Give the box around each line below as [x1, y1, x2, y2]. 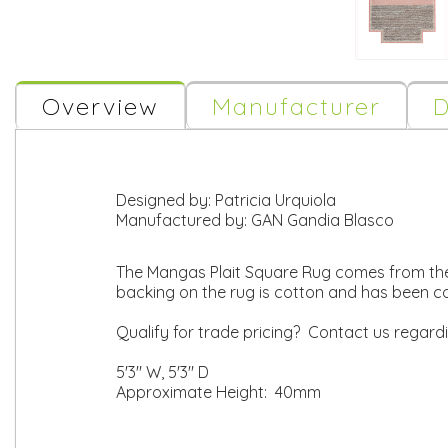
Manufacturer [212, 91, 381, 121]
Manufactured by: [116, 210, 251, 230]
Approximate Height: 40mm [116, 382, 321, 402]
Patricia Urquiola [215, 190, 336, 210]
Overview [42, 91, 159, 121]
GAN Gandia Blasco [251, 210, 394, 230]
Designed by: [116, 190, 215, 210]
